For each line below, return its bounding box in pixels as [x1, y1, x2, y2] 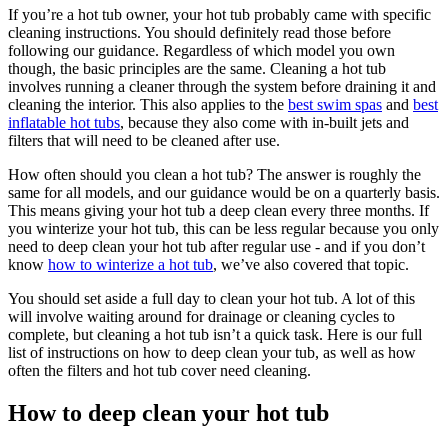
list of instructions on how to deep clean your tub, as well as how [8, 343, 416, 361]
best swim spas [288, 95, 382, 113]
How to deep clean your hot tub [8, 399, 329, 426]
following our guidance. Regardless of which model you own [8, 41, 395, 59]
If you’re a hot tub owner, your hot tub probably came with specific [8, 5, 431, 23]
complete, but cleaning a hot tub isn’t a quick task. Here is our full [8, 325, 422, 343]
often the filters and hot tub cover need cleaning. [8, 361, 315, 379]
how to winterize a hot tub [48, 255, 213, 273]
